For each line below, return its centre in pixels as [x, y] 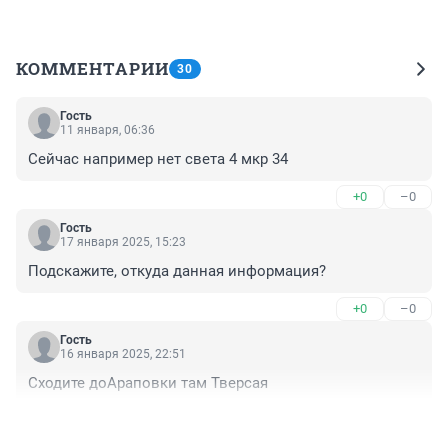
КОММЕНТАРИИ [92, 69]
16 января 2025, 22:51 [123, 354]
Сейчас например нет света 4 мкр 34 [158, 159]
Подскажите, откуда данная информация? [177, 271]
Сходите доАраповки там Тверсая [148, 383]
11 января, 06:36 [107, 130]
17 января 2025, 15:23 [123, 242]
